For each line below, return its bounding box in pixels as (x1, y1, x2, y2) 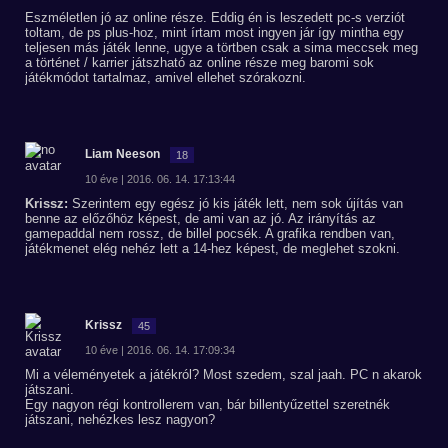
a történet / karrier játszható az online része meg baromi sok (25, 55, 374, 70)
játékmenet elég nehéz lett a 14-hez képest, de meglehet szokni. (25, 241, 400, 256)
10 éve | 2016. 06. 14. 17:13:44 (85, 173, 235, 185)
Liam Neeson (85, 147, 160, 161)
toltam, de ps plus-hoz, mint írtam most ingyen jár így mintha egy (25, 25, 404, 40)
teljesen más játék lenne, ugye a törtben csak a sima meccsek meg (25, 40, 418, 55)
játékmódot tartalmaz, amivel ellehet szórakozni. (25, 70, 306, 85)
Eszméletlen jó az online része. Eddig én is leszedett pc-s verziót (25, 10, 405, 25)
